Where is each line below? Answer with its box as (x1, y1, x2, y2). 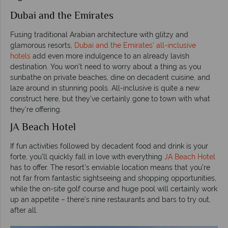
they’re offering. (10, 105, 62, 113)
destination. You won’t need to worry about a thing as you (10, 62, 201, 71)
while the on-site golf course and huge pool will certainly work (10, 184, 217, 193)
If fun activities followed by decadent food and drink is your (10, 141, 208, 150)
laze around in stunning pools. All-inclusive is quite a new (10, 83, 199, 92)
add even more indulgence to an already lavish (31, 51, 189, 60)
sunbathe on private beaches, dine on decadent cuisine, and (10, 73, 210, 81)
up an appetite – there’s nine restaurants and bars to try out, (10, 195, 211, 204)
